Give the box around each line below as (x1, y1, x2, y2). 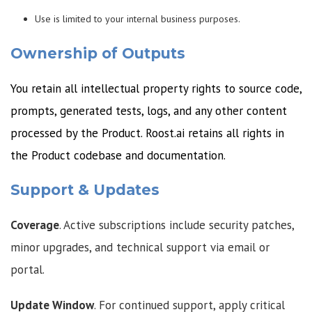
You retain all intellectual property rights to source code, (10, 80, 302, 96)
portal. (10, 261, 45, 277)
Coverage (10, 217, 59, 233)
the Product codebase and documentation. (10, 147, 226, 163)
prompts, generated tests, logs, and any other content (10, 102, 287, 118)
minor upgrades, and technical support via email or (10, 239, 270, 255)
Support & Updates (10, 181, 159, 199)
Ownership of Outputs (10, 44, 185, 62)
